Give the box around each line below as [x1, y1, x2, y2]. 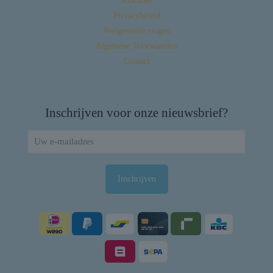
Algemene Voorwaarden [95, 41, 178, 51]
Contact [123, 57, 150, 66]
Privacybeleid [113, 11, 160, 21]
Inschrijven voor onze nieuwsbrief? [45, 105, 228, 121]
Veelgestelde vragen [102, 26, 171, 36]
